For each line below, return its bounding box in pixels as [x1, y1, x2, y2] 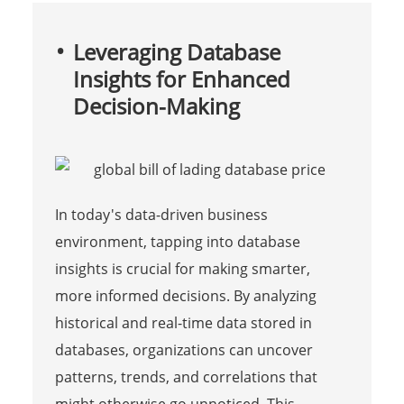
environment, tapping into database [54, 231, 300, 252]
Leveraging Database [72, 36, 280, 67]
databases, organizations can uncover [54, 339, 313, 360]
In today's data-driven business [54, 204, 268, 225]
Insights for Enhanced [72, 63, 290, 94]
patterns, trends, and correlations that [54, 366, 317, 387]
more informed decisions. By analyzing [54, 285, 317, 306]
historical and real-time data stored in [54, 312, 312, 333]
